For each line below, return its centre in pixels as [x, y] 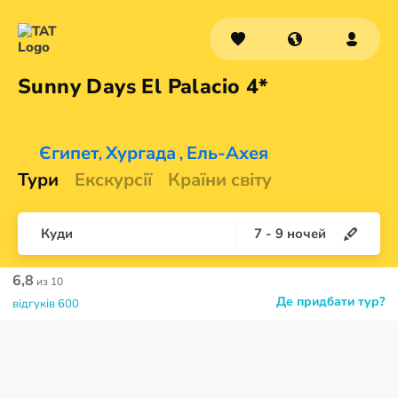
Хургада [141, 153]
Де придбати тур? [330, 302]
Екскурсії [113, 180]
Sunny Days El [93, 87]
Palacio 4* [218, 87]
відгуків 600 [46, 304]
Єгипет [69, 153]
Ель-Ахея [227, 153]
